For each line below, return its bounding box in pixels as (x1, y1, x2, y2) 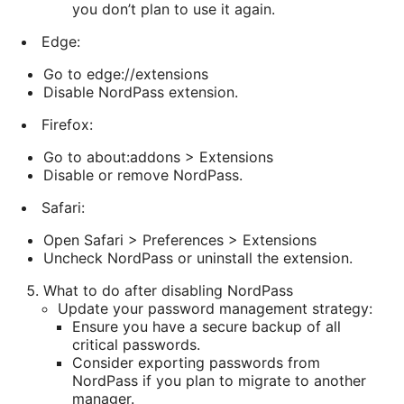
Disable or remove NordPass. (43, 165, 243, 184)
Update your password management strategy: (58, 298, 372, 317)
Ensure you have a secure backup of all (72, 317, 341, 335)
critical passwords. (72, 335, 200, 353)
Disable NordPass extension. (43, 82, 238, 101)
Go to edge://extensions (43, 64, 208, 83)
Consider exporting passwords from (72, 353, 320, 372)
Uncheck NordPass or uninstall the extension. (43, 248, 353, 267)
